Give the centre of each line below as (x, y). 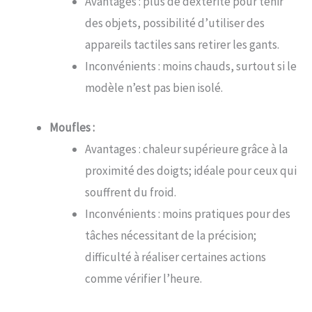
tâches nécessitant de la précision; (171, 235)
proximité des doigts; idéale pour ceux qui (191, 170)
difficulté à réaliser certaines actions (175, 257)
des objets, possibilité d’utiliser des (175, 23)
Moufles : (72, 127)
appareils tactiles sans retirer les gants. (182, 45)
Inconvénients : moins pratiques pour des (188, 213)
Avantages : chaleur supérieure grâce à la (186, 149)
